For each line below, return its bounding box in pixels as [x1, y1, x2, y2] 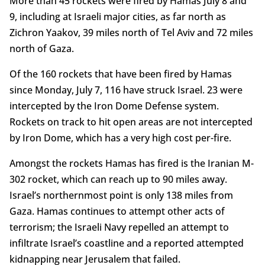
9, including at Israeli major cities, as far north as [9, 9, 226, 23]
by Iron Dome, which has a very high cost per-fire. [9, 131, 231, 144]
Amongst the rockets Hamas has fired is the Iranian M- [9, 156, 254, 170]
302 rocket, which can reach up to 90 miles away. [9, 172, 227, 186]
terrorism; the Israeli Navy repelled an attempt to [9, 220, 229, 234]
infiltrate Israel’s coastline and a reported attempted [9, 236, 244, 250]
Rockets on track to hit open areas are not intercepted [9, 115, 253, 128]
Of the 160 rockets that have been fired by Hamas [9, 67, 232, 80]
